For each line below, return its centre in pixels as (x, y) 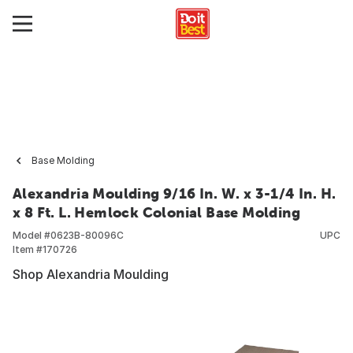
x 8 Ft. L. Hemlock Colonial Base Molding (156, 212)
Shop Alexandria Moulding (91, 274)
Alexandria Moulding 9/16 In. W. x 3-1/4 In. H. (175, 193)
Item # (28, 249)
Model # (32, 235)
